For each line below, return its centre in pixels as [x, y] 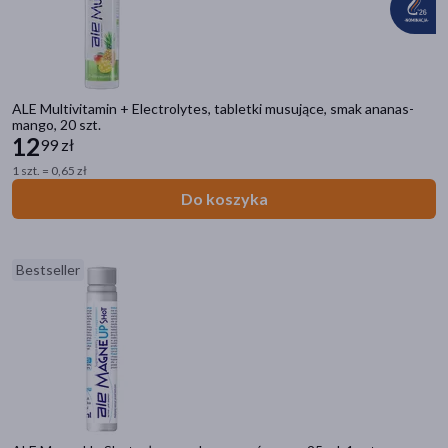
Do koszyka [224, 198]
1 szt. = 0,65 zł [49, 170]
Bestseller [48, 269]
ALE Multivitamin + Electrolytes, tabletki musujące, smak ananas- [213, 108]
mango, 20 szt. [56, 124]
